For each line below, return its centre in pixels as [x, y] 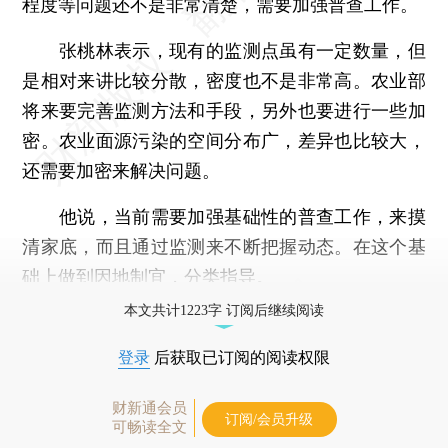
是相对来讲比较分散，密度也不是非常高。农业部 [224, 80]
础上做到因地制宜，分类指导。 [148, 276]
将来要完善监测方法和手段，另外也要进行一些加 [224, 110]
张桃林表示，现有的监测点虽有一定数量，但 [224, 50]
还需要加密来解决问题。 [121, 170]
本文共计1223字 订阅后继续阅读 [224, 310]
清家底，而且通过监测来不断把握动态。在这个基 [224, 246]
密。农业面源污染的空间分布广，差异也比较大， [224, 140]
